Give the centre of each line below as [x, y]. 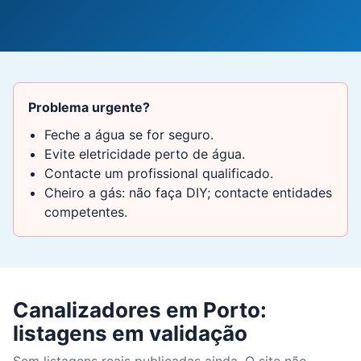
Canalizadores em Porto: [140, 310]
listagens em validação [130, 333]
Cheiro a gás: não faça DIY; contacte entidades [188, 193]
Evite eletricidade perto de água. [145, 154]
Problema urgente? [89, 107]
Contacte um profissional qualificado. [159, 173]
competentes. [86, 212]
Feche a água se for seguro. [129, 135]
